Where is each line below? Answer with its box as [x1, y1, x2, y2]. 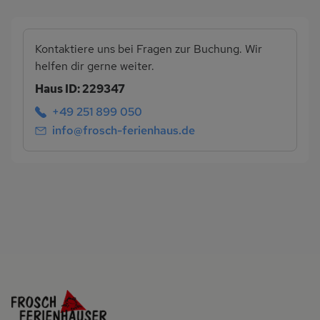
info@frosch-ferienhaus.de [52, 122, 195, 138]
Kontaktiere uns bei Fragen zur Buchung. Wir [35, 41, 262, 57]
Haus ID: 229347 [35, 81, 125, 97]
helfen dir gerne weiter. [35, 59, 154, 74]
